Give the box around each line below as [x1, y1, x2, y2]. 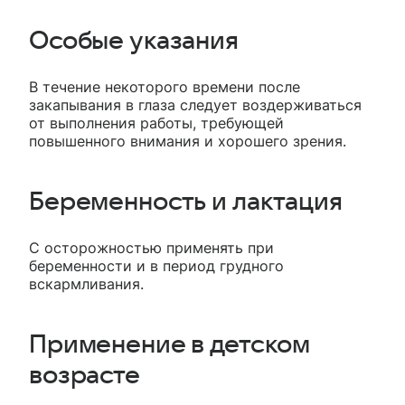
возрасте [29, 362, 140, 390]
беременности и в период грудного [29, 257, 284, 276]
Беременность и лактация [29, 188, 343, 216]
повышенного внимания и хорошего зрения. [29, 132, 346, 151]
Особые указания [29, 27, 239, 55]
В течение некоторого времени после [29, 78, 300, 97]
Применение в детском [29, 331, 311, 359]
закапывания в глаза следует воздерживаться [29, 96, 362, 115]
